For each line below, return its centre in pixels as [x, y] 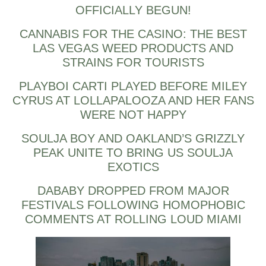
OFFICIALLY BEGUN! [133, 10]
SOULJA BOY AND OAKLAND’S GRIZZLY [133, 138]
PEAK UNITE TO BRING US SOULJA [133, 152]
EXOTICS [133, 167]
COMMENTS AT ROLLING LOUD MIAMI [133, 219]
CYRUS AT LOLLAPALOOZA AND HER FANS [133, 100]
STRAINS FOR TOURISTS [133, 62]
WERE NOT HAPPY [133, 114]
